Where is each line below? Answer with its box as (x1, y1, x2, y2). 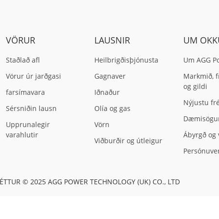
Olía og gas (94, 103, 131, 113)
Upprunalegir (5, 119, 50, 129)
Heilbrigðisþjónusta (94, 55, 159, 65)
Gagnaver (94, 71, 126, 81)
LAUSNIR (94, 34, 131, 46)
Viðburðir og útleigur (94, 135, 163, 145)
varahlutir (5, 130, 38, 139)
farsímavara (5, 87, 45, 97)
